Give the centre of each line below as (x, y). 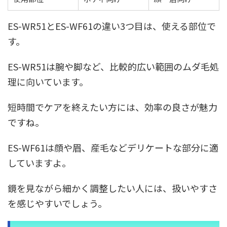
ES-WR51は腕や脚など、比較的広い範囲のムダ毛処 (113, 66)
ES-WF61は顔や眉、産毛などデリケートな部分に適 (113, 147)
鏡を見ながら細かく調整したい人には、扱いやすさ (112, 188)
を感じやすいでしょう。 (57, 203)
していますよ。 (39, 163)
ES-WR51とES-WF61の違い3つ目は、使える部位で (112, 26)
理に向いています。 (48, 82)
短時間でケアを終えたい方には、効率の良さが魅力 (112, 107)
